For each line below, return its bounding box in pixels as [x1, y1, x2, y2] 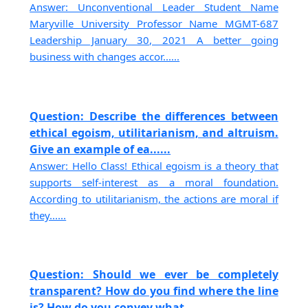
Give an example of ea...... [30, 141, 171, 157]
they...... [30, 208, 67, 222]
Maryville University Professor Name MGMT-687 [30, 16, 278, 31]
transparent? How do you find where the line [30, 283, 278, 298]
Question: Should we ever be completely [30, 266, 278, 282]
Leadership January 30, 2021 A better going [30, 33, 278, 47]
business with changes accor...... [30, 49, 180, 64]
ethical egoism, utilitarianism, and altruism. [30, 124, 278, 140]
